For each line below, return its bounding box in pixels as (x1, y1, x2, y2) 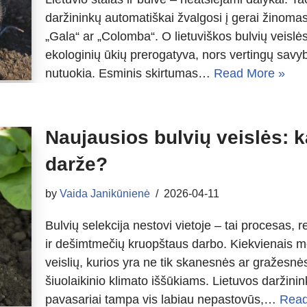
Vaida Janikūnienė (60, 187, 150, 199)
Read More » (214, 66, 285, 80)
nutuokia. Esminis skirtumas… (45, 66, 214, 80)
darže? (45, 153, 108, 175)
